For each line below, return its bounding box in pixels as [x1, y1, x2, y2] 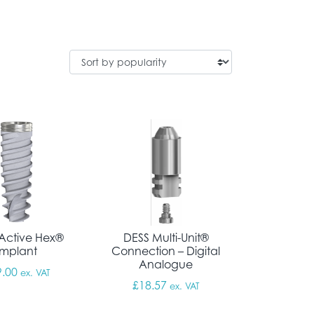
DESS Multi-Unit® [123, 231, 209, 245]
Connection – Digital [111, 244, 221, 258]
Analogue [139, 257, 193, 271]
